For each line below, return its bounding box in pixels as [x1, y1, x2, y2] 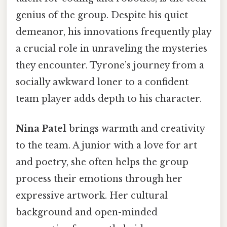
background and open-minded [16, 207, 158, 218]
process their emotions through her [16, 173, 182, 185]
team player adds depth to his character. [16, 93, 202, 105]
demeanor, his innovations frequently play [16, 26, 211, 38]
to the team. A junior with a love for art [16, 140, 197, 152]
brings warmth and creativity [66, 123, 205, 135]
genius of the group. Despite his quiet [16, 10, 188, 21]
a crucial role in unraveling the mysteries [16, 43, 207, 55]
